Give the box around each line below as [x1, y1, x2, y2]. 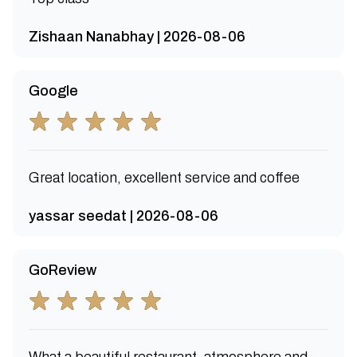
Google [29, 83, 78, 99]
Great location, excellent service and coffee [29, 170, 300, 186]
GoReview [29, 262, 96, 278]
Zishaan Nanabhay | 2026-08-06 [29, 29, 245, 45]
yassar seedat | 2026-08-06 [29, 208, 218, 224]
